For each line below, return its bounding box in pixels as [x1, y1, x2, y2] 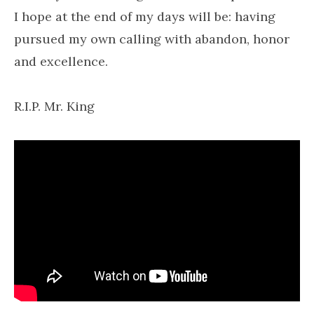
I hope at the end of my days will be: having [14, 8, 275, 25]
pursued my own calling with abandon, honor [14, 31, 289, 47]
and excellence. [14, 53, 108, 69]
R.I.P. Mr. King [14, 98, 95, 114]
